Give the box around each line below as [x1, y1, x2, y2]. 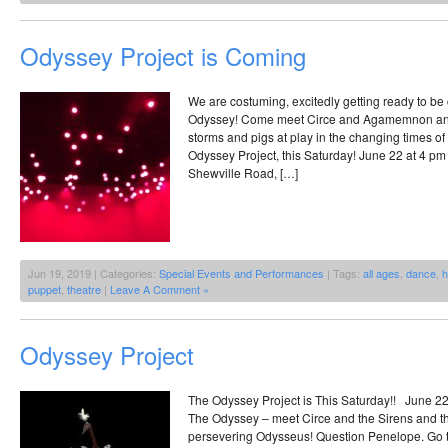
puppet [28, 281, 61, 298]
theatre [67, 281, 101, 298]
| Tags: [324, 265, 363, 282]
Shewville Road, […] [188, 164, 298, 182]
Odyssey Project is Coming [20, 38, 306, 74]
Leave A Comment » [110, 281, 209, 298]
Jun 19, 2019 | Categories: [28, 265, 159, 282]
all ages [363, 265, 400, 282]
